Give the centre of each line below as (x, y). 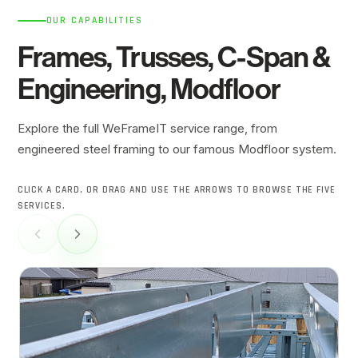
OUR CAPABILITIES (94, 20)
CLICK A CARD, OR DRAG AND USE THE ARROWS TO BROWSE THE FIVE (177, 190)
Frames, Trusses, (117, 57)
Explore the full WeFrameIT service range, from (147, 128)
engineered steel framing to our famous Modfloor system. (177, 149)
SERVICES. (42, 206)
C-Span (263, 57)
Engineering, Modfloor (149, 89)
